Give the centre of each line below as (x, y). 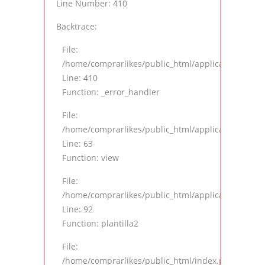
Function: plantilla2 (100, 224)
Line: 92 (77, 209)
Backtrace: (77, 27)
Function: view (91, 158)
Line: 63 (77, 144)
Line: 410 (80, 78)
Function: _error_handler (111, 92)
